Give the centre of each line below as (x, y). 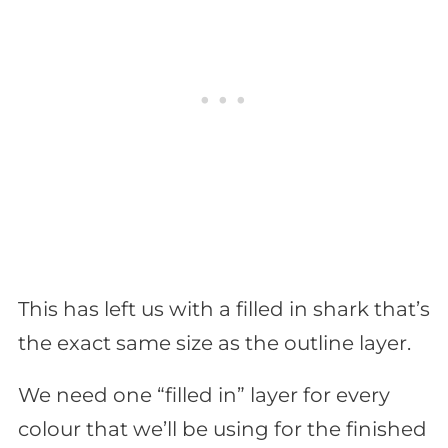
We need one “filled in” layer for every (204, 394)
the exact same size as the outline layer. (214, 342)
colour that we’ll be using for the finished (222, 428)
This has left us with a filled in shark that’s (224, 308)
